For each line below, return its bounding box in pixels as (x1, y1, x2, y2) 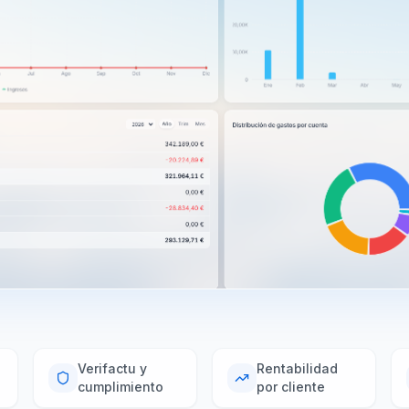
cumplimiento (78, 378, 163, 394)
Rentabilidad (257, 360, 338, 376)
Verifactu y (78, 360, 147, 376)
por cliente (257, 378, 325, 394)
